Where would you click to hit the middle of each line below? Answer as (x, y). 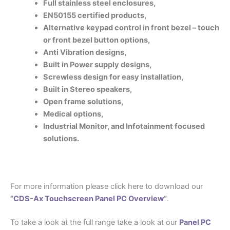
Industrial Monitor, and (84, 126)
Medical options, (74, 114)
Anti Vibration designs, (85, 52)
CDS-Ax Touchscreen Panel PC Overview (89, 198)
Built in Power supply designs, (97, 64)
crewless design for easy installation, (116, 77)
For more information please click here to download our (107, 186)
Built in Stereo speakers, (88, 89)
